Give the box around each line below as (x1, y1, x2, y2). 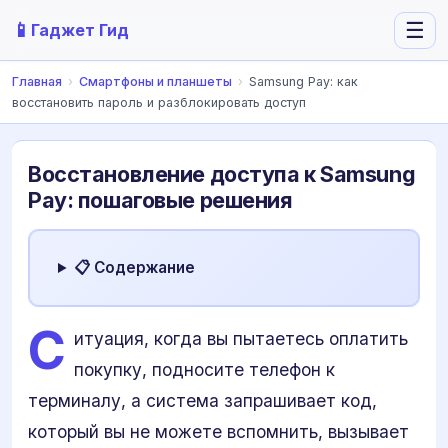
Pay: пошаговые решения (28, 187, 293, 213)
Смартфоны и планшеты (79, 74, 232, 89)
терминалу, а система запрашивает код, (28, 390, 377, 411)
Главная (12, 74, 62, 89)
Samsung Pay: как (249, 74, 358, 89)
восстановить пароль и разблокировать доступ (12, 95, 306, 110)
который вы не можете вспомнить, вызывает (28, 421, 409, 442)
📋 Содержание (74, 258, 196, 277)
